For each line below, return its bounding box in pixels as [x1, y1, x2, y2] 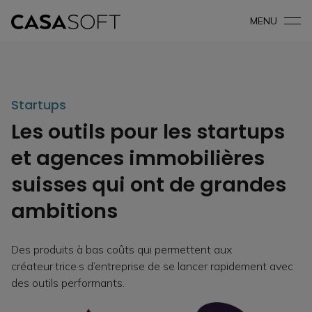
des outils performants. [11, 276, 125, 290]
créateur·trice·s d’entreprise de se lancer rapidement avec [11, 259, 293, 273]
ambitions [11, 197, 118, 225]
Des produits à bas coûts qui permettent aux [11, 242, 232, 256]
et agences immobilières [11, 144, 265, 172]
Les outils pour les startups [11, 118, 285, 146]
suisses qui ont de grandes [11, 171, 286, 198]
